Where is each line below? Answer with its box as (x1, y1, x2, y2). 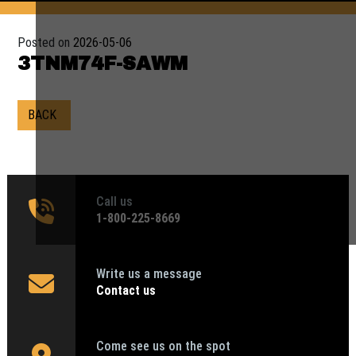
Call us (96, 194, 133, 209)
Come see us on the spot (96, 339, 231, 354)
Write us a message (96, 266, 203, 281)
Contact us (96, 283, 157, 298)
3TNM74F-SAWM (17, 53, 188, 74)
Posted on (17, 35, 74, 50)
